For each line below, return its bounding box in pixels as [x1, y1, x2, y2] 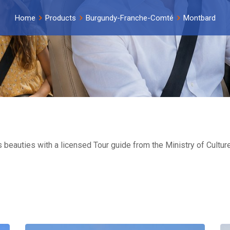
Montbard [183, 13, 216, 23]
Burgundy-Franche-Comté [85, 13, 174, 23]
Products [45, 13, 76, 23]
